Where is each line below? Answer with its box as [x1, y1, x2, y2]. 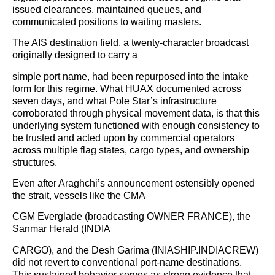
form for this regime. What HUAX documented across [12, 83, 241, 94]
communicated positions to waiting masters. [12, 16, 201, 27]
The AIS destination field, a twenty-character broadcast [12, 37, 249, 48]
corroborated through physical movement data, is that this [12, 107, 260, 118]
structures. [12, 157, 57, 168]
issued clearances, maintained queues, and [12, 4, 201, 15]
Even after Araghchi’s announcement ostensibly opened [12, 177, 255, 188]
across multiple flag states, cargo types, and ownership [12, 144, 249, 155]
